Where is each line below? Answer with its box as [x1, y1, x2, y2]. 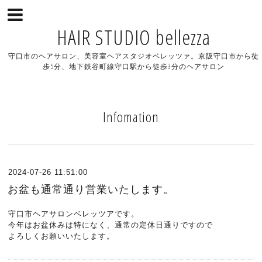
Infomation [103, 107, 159, 126]
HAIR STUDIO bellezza [56, 23, 211, 51]
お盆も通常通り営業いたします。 [8, 184, 175, 195]
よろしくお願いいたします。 [8, 232, 115, 240]
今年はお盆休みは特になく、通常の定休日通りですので [8, 220, 213, 229]
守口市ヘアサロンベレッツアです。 [8, 209, 140, 218]
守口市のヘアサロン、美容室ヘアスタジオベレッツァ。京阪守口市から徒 [8, 51, 259, 61]
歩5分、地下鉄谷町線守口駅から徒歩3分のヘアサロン [42, 61, 225, 71]
